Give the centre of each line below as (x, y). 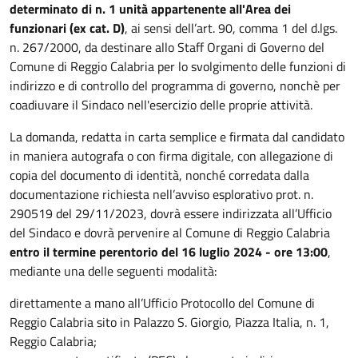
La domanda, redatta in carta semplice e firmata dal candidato (177, 137)
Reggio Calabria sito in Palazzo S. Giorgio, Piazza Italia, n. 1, (169, 322)
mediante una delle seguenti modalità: (113, 271)
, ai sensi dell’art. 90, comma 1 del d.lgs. (231, 28)
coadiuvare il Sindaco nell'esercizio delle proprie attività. (161, 105)
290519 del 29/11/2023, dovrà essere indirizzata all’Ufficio (171, 214)
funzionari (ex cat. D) (67, 28)
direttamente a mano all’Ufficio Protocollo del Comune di (162, 303)
